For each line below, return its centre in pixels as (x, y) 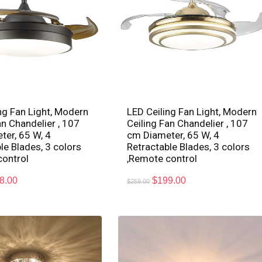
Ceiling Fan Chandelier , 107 (188, 123)
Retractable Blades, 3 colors (189, 146)
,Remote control (162, 158)
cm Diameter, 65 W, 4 (173, 135)
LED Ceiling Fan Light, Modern (192, 111)
